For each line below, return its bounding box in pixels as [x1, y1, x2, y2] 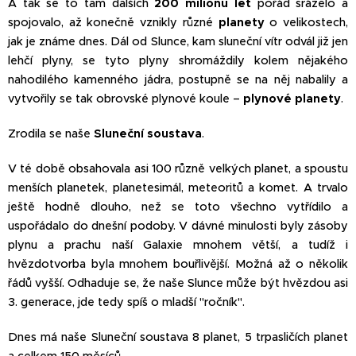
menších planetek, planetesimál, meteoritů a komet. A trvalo [8, 180, 348, 195]
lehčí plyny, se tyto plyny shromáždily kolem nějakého [8, 52, 348, 68]
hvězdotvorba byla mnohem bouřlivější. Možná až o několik [8, 256, 348, 271]
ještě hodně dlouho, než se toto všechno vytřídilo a [8, 199, 348, 214]
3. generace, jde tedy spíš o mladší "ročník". [8, 294, 245, 309]
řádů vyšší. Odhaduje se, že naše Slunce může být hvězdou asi [8, 275, 348, 290]
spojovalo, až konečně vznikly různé [8, 14, 219, 29]
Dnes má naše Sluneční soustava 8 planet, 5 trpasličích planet [8, 329, 348, 344]
